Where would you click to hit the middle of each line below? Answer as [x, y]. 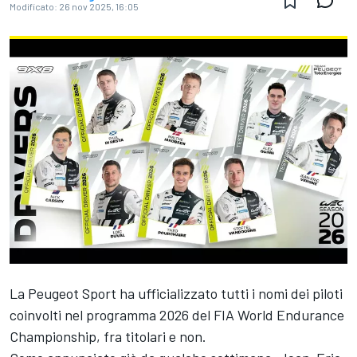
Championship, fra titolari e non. [108, 337]
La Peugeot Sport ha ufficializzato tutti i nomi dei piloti [176, 294]
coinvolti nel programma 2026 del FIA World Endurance [177, 315]
